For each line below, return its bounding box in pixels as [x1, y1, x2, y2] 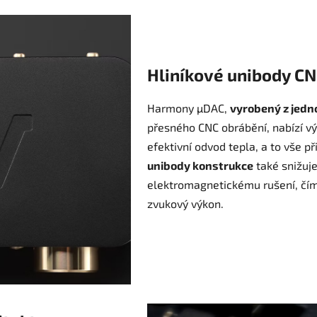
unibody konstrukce [147, 158, 253, 173]
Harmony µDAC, [147, 101, 230, 115]
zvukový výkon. [147, 197, 224, 211]
